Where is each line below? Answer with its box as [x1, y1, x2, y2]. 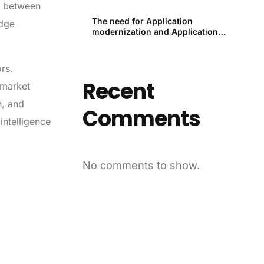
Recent [82, 77, 155, 107]
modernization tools [92, 37, 175, 48]
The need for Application [92, 16, 193, 27]
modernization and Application [92, 27, 219, 37]
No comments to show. [82, 159, 200, 171]
